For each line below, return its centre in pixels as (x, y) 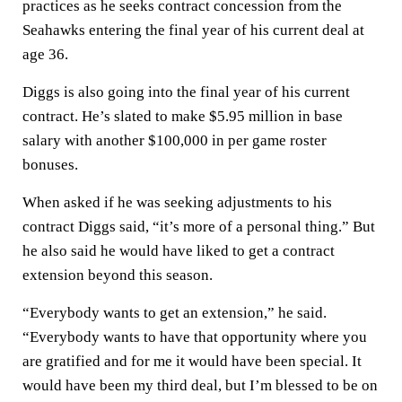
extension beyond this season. (118, 275)
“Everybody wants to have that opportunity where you (195, 337)
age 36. (45, 54)
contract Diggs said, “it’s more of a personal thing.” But (199, 227)
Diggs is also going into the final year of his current (186, 92)
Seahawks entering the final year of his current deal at (193, 30)
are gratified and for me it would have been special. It (192, 361)
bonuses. (50, 165)
